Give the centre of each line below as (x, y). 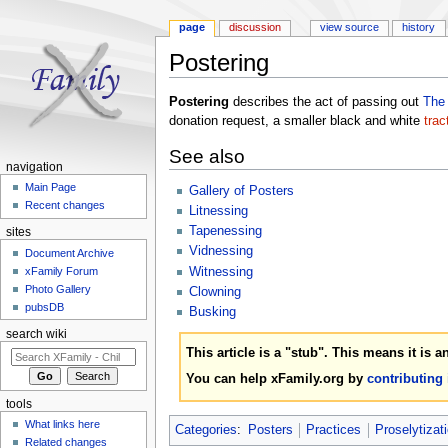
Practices (334, 429)
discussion (255, 27)
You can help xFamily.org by (276, 378)
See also (206, 157)
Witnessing (220, 271)
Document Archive (70, 252)
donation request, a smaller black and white (296, 121)
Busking (212, 312)
